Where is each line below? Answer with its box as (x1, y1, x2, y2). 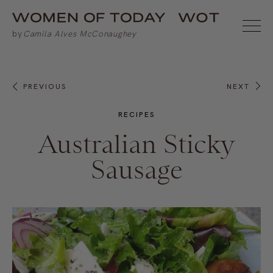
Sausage (90, 155, 183, 185)
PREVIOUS (23, 82, 66, 91)
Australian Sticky (38, 129, 235, 159)
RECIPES (118, 110, 155, 119)
